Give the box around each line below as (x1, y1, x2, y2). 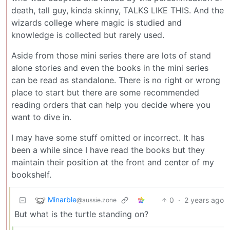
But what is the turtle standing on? (14, 208, 148, 219)
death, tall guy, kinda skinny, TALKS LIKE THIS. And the (11, 5, 224, 15)
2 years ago (184, 195, 224, 204)
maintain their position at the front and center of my (11, 157, 214, 167)
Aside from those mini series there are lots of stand (11, 50, 211, 61)
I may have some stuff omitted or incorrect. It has (11, 132, 204, 143)
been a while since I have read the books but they (11, 144, 205, 155)
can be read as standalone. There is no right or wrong (11, 74, 220, 85)
